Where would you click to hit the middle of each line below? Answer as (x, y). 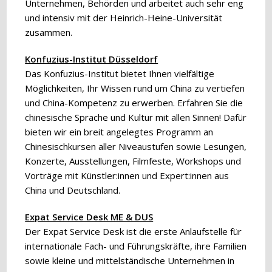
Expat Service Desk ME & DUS (89, 217)
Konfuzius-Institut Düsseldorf (92, 59)
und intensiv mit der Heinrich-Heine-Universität (124, 18)
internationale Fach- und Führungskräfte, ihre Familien (136, 246)
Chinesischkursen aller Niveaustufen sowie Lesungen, (136, 146)
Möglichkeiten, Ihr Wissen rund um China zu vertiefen (135, 88)
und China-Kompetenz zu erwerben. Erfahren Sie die (134, 103)
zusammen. (49, 32)
